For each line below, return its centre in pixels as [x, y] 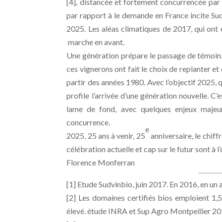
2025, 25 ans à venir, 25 [106, 135]
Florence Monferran [101, 162]
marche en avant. [96, 42]
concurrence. [88, 122]
